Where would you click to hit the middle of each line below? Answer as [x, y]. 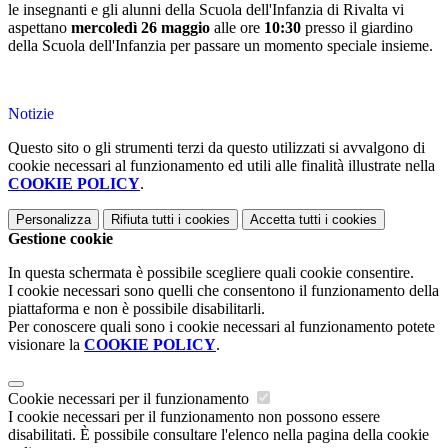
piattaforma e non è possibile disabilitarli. [136, 309]
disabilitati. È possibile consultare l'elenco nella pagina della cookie [218, 435]
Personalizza [53, 220]
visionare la [46, 345]
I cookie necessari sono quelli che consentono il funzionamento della [223, 291]
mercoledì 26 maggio [140, 28]
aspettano [39, 28]
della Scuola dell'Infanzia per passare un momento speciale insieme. [220, 46]
